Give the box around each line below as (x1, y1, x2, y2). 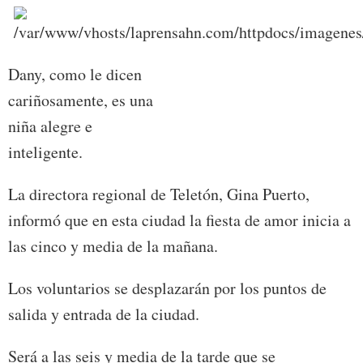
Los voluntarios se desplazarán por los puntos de (8, 276, 327, 299)
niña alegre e (8, 114, 92, 137)
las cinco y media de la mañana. (8, 234, 218, 257)
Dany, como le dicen (8, 62, 142, 85)
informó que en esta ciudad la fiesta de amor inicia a (8, 208, 351, 231)
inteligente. (8, 140, 83, 163)
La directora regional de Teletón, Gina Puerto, (8, 182, 310, 205)
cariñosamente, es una (8, 88, 153, 111)
